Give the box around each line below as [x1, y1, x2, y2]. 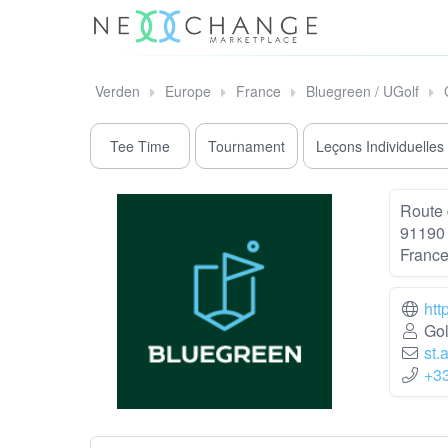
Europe [165, 81, 211, 101]
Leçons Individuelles [316, 136, 444, 157]
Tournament [208, 136, 285, 157]
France [236, 81, 281, 101]
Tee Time [110, 136, 170, 157]
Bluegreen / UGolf [306, 81, 419, 101]
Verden [95, 81, 140, 101]
